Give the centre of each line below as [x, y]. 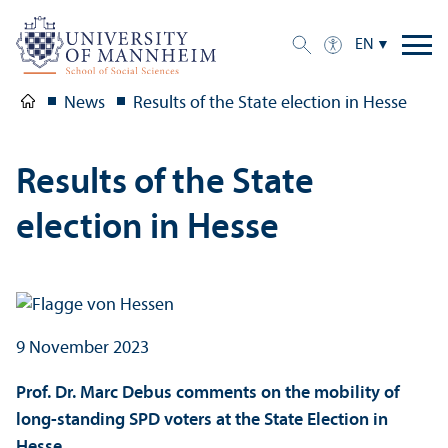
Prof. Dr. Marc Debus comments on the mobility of [208, 393]
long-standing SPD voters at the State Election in [202, 420]
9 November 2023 [82, 348]
